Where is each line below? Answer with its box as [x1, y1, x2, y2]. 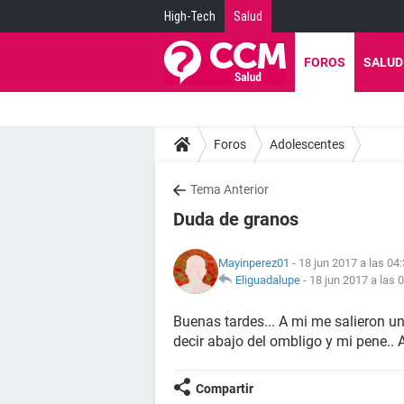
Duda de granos [173, 208, 298, 230]
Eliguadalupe [235, 273, 300, 287]
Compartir [196, 381, 253, 396]
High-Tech [164, 9, 216, 23]
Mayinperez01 [218, 256, 289, 270]
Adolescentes [270, 136, 344, 151]
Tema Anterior [190, 182, 269, 197]
